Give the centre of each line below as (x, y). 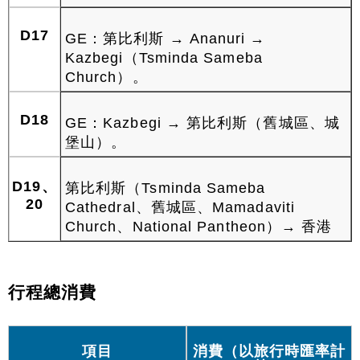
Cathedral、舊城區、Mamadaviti (180, 208)
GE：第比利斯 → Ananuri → (166, 39)
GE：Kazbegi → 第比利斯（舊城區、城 (202, 123)
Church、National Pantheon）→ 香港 (199, 227)
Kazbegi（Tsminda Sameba (164, 58)
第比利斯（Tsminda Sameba (166, 188)
